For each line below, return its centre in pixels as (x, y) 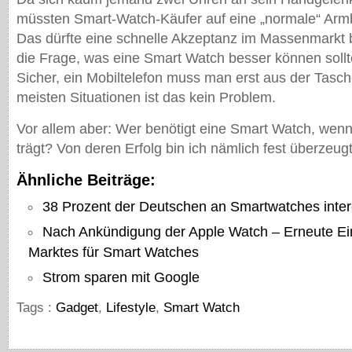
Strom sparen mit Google (121, 277)
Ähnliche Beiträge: (86, 180)
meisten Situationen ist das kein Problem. (146, 97)
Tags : (36, 308)
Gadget (77, 308)
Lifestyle (131, 308)
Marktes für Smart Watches (114, 252)
